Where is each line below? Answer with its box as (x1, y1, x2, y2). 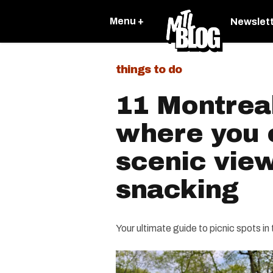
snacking (116, 175, 238, 204)
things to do (116, 63, 182, 76)
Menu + (110, 16, 144, 26)
